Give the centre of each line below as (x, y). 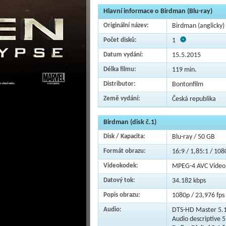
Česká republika (194, 99)
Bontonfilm (187, 84)
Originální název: (126, 25)
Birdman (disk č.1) (130, 122)
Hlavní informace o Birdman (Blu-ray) (158, 11)
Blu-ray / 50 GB (193, 137)
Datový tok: (119, 180)
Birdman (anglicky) (198, 26)
